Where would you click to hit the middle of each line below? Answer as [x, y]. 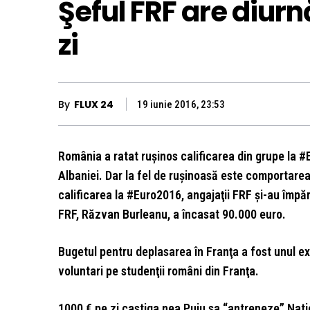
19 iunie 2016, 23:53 [181, 105]
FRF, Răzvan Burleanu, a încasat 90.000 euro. [172, 215]
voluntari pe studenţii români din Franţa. [158, 271]
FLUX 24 [94, 104]
